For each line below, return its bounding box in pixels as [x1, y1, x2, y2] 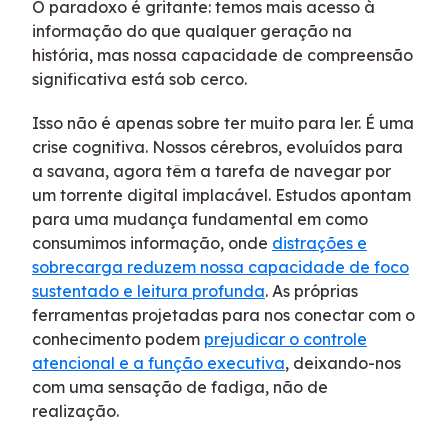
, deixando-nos [285, 353, 401, 373]
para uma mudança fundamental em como [32, 209, 368, 229]
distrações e [272, 233, 367, 253]
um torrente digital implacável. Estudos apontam [32, 185, 411, 205]
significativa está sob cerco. [32, 69, 247, 89]
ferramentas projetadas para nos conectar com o [32, 305, 415, 325]
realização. [32, 401, 119, 421]
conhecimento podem [32, 329, 204, 349]
